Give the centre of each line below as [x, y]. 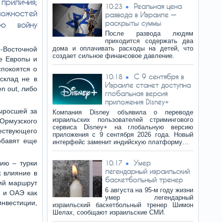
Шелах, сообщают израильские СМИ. [109, 212]
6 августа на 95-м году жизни [149, 190]
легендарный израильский [147, 171]
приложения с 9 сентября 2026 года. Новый [123, 135]
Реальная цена [158, 6]
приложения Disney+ [137, 102]
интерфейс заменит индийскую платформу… [121, 142]
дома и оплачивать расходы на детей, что [123, 48]
